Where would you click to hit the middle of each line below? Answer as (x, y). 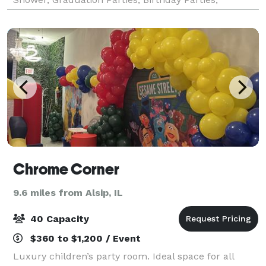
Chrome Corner (66, 169)
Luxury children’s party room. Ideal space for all (123, 256)
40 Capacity (58, 218)
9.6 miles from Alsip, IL (68, 192)
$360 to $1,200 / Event (84, 238)
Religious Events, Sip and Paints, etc (95, 14)
